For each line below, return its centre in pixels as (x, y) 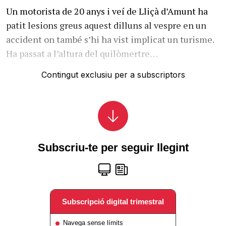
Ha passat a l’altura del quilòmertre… (82, 53)
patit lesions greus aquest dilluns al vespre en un (106, 25)
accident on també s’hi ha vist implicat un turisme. (110, 39)
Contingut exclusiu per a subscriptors (113, 75)
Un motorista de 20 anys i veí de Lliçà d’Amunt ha (107, 11)
